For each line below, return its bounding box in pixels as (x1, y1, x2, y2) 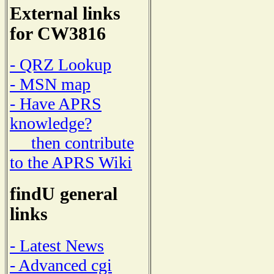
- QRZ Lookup (10, 55, 111, 75)
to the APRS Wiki (10, 153, 132, 172)
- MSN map (10, 75, 91, 94)
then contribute (10, 133, 134, 153)
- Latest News (10, 235, 104, 255)
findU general (10, 184, 117, 204)
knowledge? (10, 114, 92, 133)
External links (10, 3, 120, 23)
